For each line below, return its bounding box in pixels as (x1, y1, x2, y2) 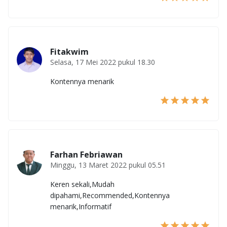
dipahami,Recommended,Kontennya (50, 191, 170, 201)
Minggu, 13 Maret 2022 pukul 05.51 (50, 160, 166, 170)
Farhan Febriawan (50, 149, 123, 161)
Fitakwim (50, 46, 89, 58)
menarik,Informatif (50, 202, 111, 212)
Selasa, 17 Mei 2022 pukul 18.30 (50, 57, 155, 67)
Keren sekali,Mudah (50, 179, 115, 190)
